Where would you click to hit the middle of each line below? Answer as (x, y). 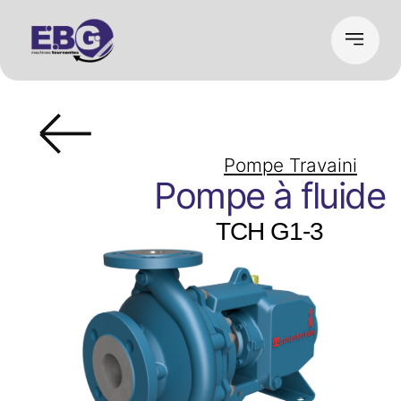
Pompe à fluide (269, 195)
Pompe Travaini (290, 165)
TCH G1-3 (269, 231)
